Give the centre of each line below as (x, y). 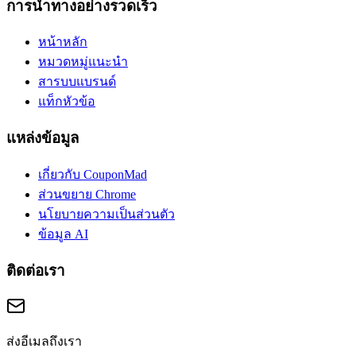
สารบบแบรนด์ (77, 82)
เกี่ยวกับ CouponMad (93, 174)
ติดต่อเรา (36, 270)
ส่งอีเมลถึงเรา (44, 342)
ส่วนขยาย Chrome (87, 194)
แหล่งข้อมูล (43, 138)
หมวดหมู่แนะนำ (83, 62)
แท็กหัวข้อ (67, 102)
